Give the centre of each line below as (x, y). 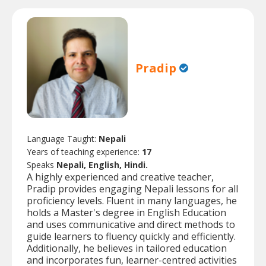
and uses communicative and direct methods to (131, 225)
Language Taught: (63, 139)
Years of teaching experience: (84, 152)
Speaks (42, 165)
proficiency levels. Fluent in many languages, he (132, 201)
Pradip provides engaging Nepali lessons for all (132, 189)
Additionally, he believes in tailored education (127, 248)
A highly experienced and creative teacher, (120, 177)
